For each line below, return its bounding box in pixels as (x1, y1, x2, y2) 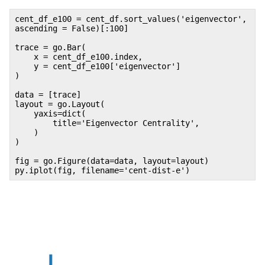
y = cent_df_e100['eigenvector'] (15, 61, 180, 71)
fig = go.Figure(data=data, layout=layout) (15, 156, 209, 166)
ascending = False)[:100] (15, 23, 128, 33)
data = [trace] (15, 89, 81, 99)
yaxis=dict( (15, 108, 86, 118)
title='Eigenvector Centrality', (15, 118, 199, 128)
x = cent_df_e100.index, (15, 51, 143, 62)
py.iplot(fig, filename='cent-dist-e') (15, 165, 190, 175)
